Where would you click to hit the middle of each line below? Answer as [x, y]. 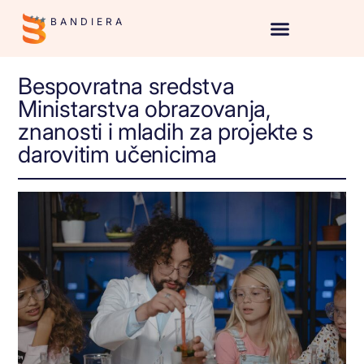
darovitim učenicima [117, 155]
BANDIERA [88, 22]
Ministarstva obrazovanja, [145, 109]
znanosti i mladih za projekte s [166, 132]
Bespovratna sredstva [126, 87]
